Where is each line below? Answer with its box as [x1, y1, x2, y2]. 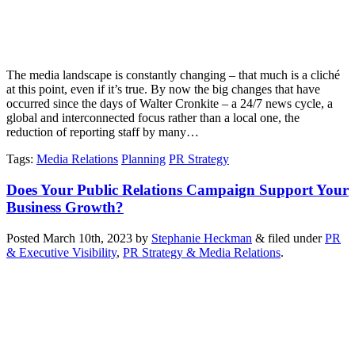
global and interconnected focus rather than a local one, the [6, 111, 300, 125]
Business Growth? [6, 198, 124, 216]
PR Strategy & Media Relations [123, 245, 281, 259]
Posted [6, 231, 43, 245]
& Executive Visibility [6, 245, 116, 259]
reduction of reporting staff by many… [6, 125, 199, 139]
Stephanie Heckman [151, 231, 252, 245]
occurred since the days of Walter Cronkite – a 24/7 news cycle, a [6, 97, 333, 111]
